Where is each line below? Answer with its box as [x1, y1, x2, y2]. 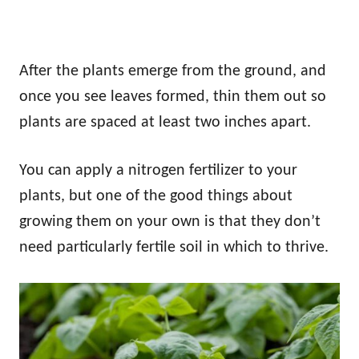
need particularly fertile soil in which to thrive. [19, 239, 329, 256]
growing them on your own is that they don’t [19, 213, 321, 230]
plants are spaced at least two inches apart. [19, 114, 311, 131]
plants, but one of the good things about [19, 188, 292, 204]
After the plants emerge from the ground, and [19, 63, 326, 79]
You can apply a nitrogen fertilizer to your [19, 162, 297, 179]
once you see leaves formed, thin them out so [19, 88, 326, 105]
